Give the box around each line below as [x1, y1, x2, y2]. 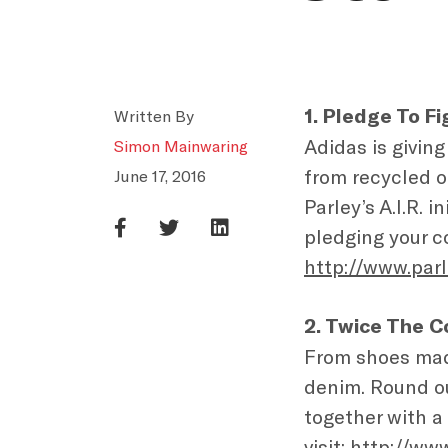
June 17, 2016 [114, 167, 206, 186]
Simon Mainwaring [114, 137, 248, 156]
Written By [114, 107, 194, 126]
